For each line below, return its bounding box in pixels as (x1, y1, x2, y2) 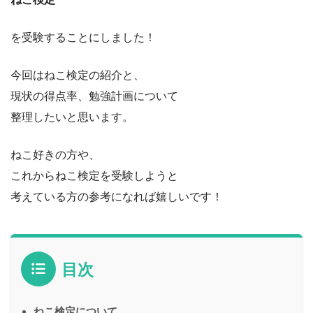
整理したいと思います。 (10, 110, 133, 123)
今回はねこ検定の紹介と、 (10, 68, 145, 81)
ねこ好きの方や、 (10, 148, 100, 161)
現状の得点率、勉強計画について (10, 89, 178, 102)
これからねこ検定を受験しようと (10, 169, 178, 182)
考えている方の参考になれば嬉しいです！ (10, 190, 223, 203)
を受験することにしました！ (10, 31, 156, 43)
